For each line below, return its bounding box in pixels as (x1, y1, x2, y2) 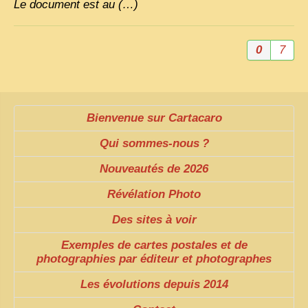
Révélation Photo (107, 188, 201, 201)
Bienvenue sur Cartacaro (86, 111, 222, 124)
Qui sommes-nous (99, 137, 199, 150)
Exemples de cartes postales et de (60, 239, 247, 252)
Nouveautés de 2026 (100, 162, 208, 175)
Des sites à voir (111, 213, 197, 226)
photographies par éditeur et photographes (36, 252, 272, 265)
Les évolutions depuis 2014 (80, 278, 228, 291)
